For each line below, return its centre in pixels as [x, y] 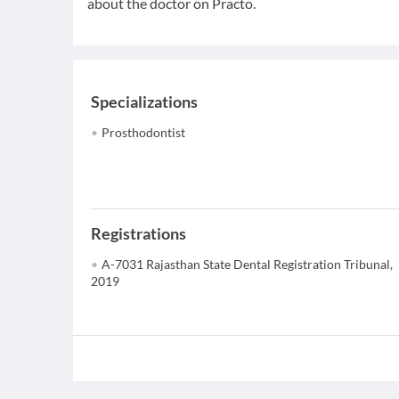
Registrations [138, 233]
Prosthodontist [143, 132]
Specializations [144, 102]
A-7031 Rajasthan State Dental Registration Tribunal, [247, 264]
